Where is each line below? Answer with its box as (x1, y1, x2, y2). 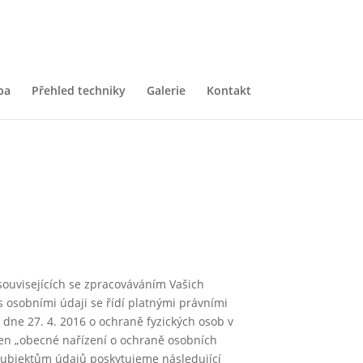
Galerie (146, 83, 186, 98)
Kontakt (206, 83, 251, 98)
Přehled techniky (31, 83, 126, 98)
